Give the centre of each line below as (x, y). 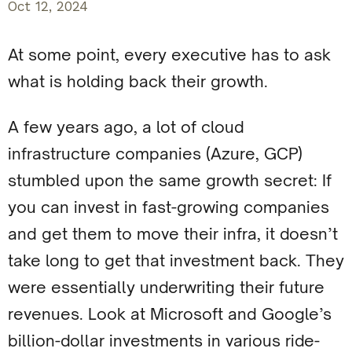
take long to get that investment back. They (176, 260)
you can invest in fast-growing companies (169, 207)
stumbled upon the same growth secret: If (170, 180)
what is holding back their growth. (138, 81)
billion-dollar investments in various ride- (164, 341)
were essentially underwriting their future (166, 287)
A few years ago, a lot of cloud (126, 127)
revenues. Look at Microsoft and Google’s (170, 314)
